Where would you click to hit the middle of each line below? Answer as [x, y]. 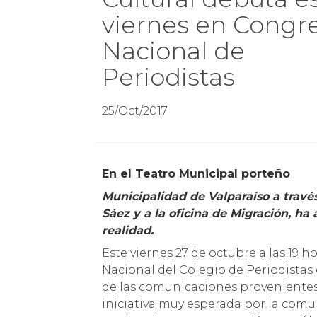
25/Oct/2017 [135, 111]
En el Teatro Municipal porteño [200, 174]
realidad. [128, 230]
